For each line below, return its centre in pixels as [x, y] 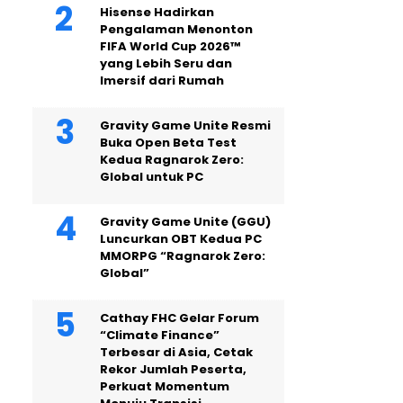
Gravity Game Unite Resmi [185, 125]
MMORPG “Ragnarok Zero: [183, 256]
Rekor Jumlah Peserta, [173, 369]
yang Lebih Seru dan [166, 63]
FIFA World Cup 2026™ [170, 46]
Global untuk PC [152, 177]
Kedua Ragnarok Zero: [172, 160]
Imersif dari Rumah [162, 81]
